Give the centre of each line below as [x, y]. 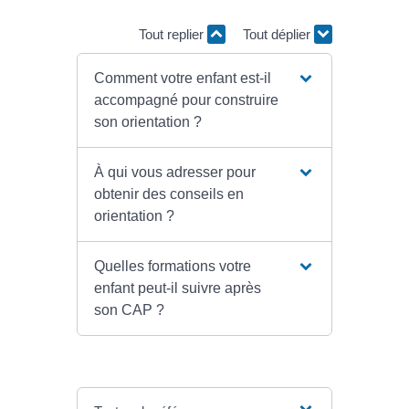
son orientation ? [147, 122]
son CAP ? [129, 310]
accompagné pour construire [186, 100]
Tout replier [173, 34]
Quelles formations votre [172, 267]
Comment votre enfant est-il [182, 79]
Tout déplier [278, 34]
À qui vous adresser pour [174, 173]
